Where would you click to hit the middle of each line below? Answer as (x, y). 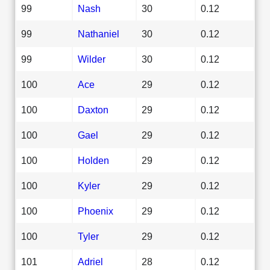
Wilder (92, 59)
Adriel (90, 261)
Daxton (93, 109)
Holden (93, 160)
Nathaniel (99, 33)
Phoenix (96, 211)
